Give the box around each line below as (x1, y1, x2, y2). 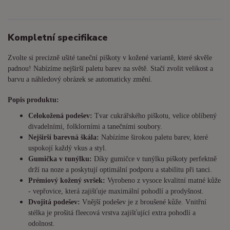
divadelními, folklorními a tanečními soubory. (28, 123, 162, 131)
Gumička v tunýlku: (28, 155, 92, 163)
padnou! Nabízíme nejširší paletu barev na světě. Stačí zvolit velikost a (8, 64, 213, 72)
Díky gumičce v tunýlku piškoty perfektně (92, 155, 217, 163)
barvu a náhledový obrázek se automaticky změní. (8, 75, 152, 83)
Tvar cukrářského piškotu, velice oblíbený (92, 112, 217, 120)
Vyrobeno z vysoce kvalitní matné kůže (105, 177, 221, 185)
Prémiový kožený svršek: (28, 177, 105, 185)
